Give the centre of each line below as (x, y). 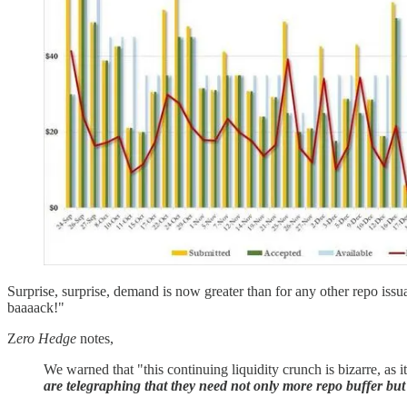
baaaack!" (36, 308)
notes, (95, 339)
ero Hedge (46, 339)
